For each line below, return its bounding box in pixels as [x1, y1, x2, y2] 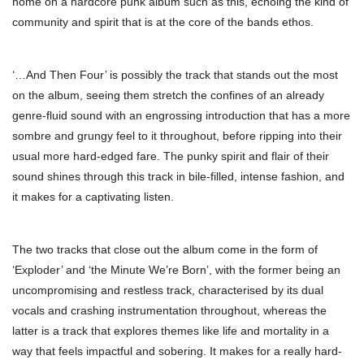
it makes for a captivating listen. [12, 190, 174, 203]
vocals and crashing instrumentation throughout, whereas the [12, 304, 327, 317]
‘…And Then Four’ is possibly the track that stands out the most [12, 68, 338, 81]
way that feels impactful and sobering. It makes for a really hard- [12, 344, 342, 357]
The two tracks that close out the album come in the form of [12, 243, 318, 256]
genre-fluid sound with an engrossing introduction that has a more [12, 109, 350, 122]
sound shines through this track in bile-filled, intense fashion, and [12, 170, 344, 183]
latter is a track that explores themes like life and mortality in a [12, 324, 329, 337]
